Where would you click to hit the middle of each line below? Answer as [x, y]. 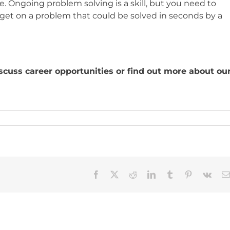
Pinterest [206, 174]
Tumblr [185, 174]
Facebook [116, 174]
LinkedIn [170, 174]
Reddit [147, 174]
